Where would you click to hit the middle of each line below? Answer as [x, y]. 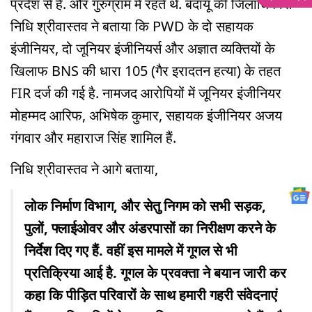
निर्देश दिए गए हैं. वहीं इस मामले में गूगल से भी [131, 251]
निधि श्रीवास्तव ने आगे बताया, [86, 169]
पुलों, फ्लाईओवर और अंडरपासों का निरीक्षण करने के [150, 228]
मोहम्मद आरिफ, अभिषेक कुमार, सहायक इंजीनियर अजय [146, 116]
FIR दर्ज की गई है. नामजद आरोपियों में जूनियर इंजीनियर [146, 93]
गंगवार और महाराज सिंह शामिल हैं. [93, 138]
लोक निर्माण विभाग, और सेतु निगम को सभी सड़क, [145, 206]
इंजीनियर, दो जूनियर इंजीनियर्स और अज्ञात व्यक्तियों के [143, 49]
